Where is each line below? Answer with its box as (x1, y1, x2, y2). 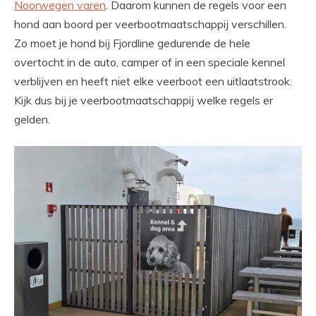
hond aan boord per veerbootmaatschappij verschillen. (14, 17, 286, 32)
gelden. (14, 112, 50, 127)
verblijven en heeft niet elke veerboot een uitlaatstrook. (14, 74, 292, 89)
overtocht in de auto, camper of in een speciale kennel (14, 55, 285, 70)
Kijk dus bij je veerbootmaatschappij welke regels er (14, 93, 273, 108)
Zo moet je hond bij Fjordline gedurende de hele (14, 36, 250, 51)
